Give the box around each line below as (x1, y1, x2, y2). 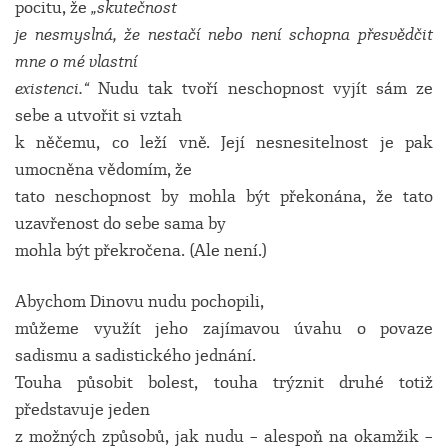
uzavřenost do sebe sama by (15, 213, 226, 234)
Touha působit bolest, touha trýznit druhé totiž (15, 372, 433, 393)
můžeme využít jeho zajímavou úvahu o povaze (15, 318, 433, 339)
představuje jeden (15, 399, 150, 420)
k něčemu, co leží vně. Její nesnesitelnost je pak (15, 132, 433, 153)
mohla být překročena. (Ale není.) (15, 240, 267, 261)
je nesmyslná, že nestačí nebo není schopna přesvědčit (15, 24, 433, 45)
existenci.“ (15, 78, 99, 99)
